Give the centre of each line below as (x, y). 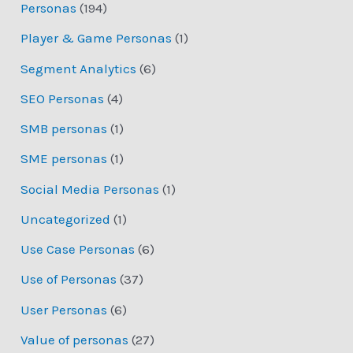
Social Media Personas (90, 189)
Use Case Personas (78, 249)
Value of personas (75, 339)
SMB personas (64, 129)
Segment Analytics (79, 68)
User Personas (64, 309)
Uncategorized (66, 219)
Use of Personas (69, 279)
